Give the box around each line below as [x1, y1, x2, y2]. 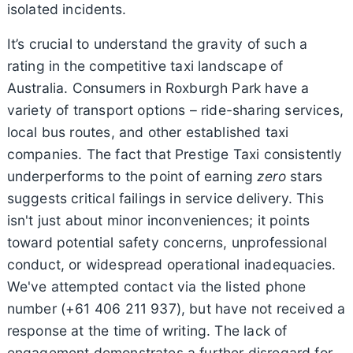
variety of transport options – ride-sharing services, [6, 101, 344, 118]
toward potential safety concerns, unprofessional [6, 233, 328, 251]
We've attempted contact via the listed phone [6, 277, 307, 295]
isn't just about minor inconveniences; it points [6, 211, 310, 229]
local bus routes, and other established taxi [6, 123, 289, 140]
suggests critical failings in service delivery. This [6, 189, 324, 206]
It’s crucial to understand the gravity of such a [6, 35, 308, 52]
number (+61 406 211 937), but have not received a [6, 299, 346, 317]
